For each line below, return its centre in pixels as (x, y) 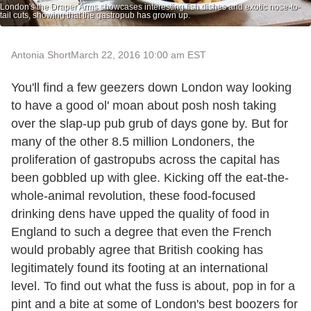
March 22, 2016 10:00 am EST (138, 55)
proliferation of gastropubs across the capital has (145, 160)
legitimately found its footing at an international (140, 268)
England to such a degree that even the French (141, 232)
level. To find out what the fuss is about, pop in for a (153, 286)
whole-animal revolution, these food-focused (133, 196)
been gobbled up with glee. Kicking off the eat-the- (150, 178)
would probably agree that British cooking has (137, 250)
